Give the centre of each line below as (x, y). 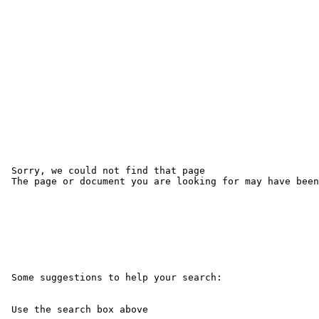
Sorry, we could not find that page (108, 171)
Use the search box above (77, 309)
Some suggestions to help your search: (114, 277)
